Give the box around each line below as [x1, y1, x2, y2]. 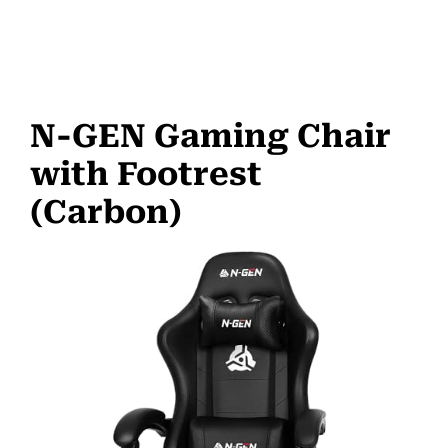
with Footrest [30, 154, 262, 193]
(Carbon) [30, 192, 182, 231]
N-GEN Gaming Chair [30, 116, 391, 155]
